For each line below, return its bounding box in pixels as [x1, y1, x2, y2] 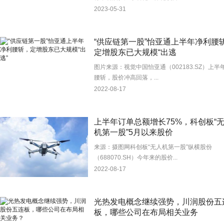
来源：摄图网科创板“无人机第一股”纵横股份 [94, 143, 212, 150]
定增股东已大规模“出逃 [94, 48, 176, 56]
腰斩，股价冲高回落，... [94, 74, 158, 81]
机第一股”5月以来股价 [94, 128, 173, 136]
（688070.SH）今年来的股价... [94, 154, 177, 161]
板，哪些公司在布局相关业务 [94, 208, 198, 216]
